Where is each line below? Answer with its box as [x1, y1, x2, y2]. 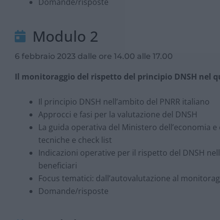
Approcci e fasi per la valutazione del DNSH [38, 109, 197, 120]
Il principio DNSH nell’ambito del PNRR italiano [38, 96, 210, 108]
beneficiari [38, 160, 77, 171]
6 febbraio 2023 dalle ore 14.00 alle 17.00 [15, 51, 173, 61]
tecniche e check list [38, 135, 112, 146]
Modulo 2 [32, 26, 99, 46]
